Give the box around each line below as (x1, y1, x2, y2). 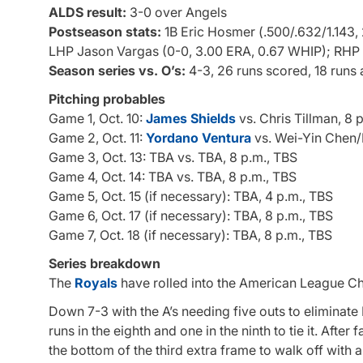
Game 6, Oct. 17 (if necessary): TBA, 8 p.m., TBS (49, 207, 333, 224)
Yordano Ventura (146, 129, 251, 146)
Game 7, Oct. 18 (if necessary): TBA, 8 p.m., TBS (49, 226, 332, 243)
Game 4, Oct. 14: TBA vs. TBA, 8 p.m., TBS (49, 168, 297, 185)
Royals (75, 274, 117, 291)
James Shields (146, 109, 236, 126)
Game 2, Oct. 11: (49, 129, 146, 146)
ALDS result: (49, 3, 126, 20)
